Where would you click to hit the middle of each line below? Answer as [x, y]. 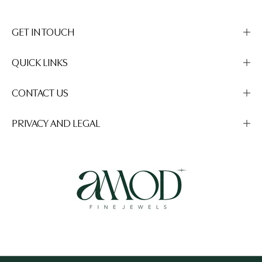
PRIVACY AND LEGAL [56, 123]
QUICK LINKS [40, 62]
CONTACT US [40, 93]
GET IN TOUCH [43, 32]
